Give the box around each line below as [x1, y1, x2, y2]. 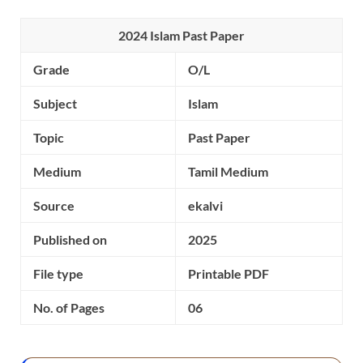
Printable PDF [188, 266, 269, 281]
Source [33, 198, 75, 213]
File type [33, 266, 83, 281]
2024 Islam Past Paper [118, 28, 245, 43]
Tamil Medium [188, 164, 268, 179]
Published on [33, 232, 107, 247]
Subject [33, 96, 77, 111]
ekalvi [188, 198, 223, 213]
